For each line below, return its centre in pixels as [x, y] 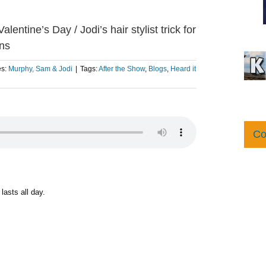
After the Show [122, 69]
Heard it [183, 69]
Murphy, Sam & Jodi [40, 69]
